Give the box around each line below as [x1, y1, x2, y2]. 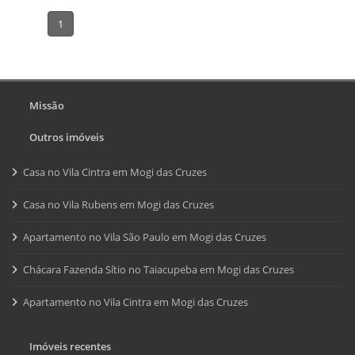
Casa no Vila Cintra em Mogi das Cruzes [23, 164, 207, 179]
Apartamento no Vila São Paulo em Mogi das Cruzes [23, 229, 266, 244]
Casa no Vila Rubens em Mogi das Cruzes [23, 197, 214, 212]
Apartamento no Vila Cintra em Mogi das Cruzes [23, 294, 248, 309]
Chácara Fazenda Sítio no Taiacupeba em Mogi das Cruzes [23, 261, 294, 277]
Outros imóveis [25, 129, 105, 144]
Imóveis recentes [25, 338, 112, 353]
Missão [25, 97, 65, 113]
